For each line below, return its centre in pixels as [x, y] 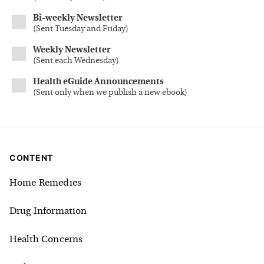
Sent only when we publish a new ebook [110, 93]
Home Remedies [45, 184]
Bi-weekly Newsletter [78, 19]
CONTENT [31, 158]
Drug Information [48, 212]
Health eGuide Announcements [98, 82]
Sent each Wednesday [76, 61]
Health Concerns [46, 240]
